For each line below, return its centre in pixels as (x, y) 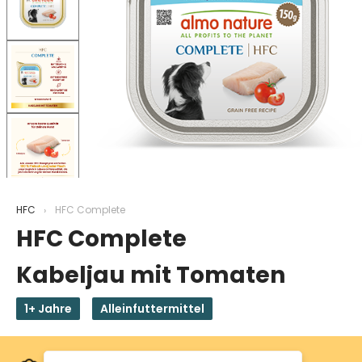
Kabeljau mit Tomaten (151, 275)
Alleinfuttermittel (152, 309)
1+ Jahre (48, 309)
